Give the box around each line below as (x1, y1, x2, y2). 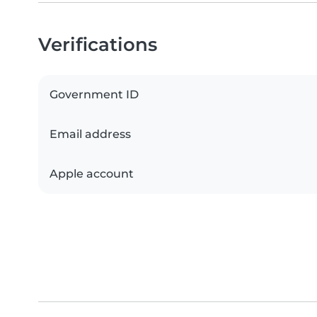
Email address (50, 127, 131, 142)
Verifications (38, 33, 157, 56)
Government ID (50, 88, 139, 102)
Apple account (50, 167, 134, 181)
